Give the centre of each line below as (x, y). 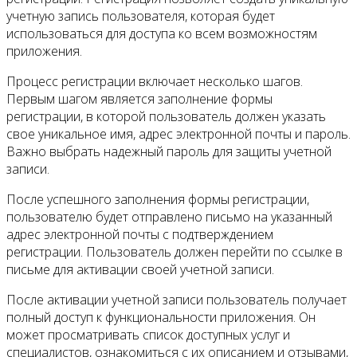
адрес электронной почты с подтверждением (140, 235)
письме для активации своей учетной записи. (140, 270)
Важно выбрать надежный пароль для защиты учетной (169, 152)
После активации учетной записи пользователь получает (177, 300)
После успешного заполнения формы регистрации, (158, 200)
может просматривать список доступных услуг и (148, 335)
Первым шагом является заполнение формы (139, 99)
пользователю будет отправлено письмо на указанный (169, 217)
